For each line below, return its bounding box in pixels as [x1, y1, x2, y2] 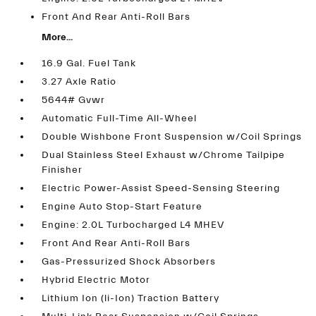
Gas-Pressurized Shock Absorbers [42, 256, 217, 267]
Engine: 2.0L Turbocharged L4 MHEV [42, 219, 225, 231]
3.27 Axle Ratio [42, 76, 117, 87]
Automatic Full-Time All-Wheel [42, 113, 197, 124]
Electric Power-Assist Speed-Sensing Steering [42, 183, 281, 194]
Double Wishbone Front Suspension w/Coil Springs [42, 131, 303, 142]
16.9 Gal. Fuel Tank [42, 58, 137, 69]
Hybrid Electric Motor [42, 274, 151, 286]
